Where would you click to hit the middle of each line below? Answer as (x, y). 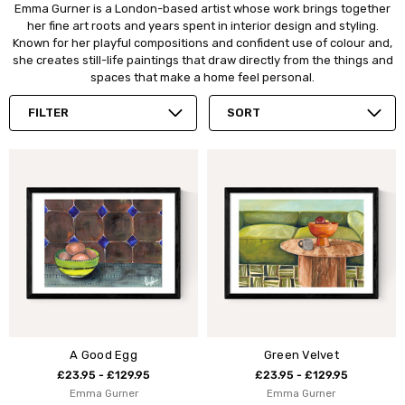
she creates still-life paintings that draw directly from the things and (202, 60)
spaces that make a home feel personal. (202, 77)
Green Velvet (301, 355)
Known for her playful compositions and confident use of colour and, (202, 42)
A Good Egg (104, 355)
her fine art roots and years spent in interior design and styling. (202, 25)
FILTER (48, 112)
